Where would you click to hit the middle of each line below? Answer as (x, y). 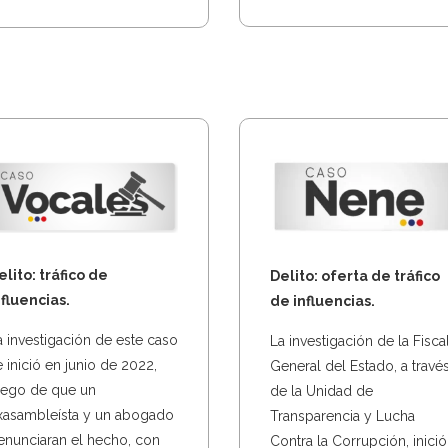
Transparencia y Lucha (342, 415)
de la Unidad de (321, 390)
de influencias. (322, 300)
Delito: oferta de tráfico (355, 275)
